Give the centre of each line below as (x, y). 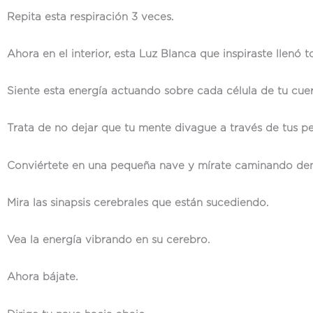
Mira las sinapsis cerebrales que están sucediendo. (138, 203)
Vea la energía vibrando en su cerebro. (108, 240)
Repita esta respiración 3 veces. (90, 17)
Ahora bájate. (42, 277)
